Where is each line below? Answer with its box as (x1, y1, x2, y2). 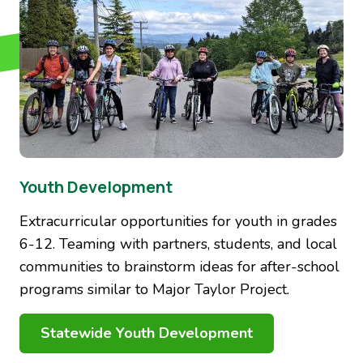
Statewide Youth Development (41, 323, 253, 343)
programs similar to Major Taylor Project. (19, 280, 289, 299)
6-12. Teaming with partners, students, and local (19, 234, 337, 254)
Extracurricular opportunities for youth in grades (19, 211, 337, 231)
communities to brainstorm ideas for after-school (19, 257, 340, 276)
